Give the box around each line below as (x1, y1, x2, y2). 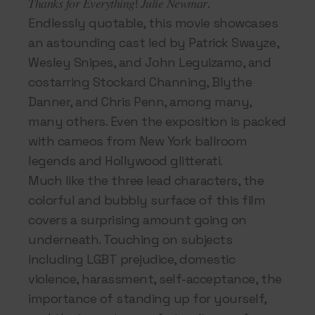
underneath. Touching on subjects (28, 231, 233, 247)
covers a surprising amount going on (28, 211, 247, 228)
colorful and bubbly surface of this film (28, 191, 266, 208)
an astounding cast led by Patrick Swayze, (28, 34, 279, 51)
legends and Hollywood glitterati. (28, 152, 223, 169)
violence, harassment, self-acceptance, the (28, 270, 282, 287)
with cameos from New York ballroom (28, 132, 247, 149)
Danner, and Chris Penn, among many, (28, 93, 252, 110)
